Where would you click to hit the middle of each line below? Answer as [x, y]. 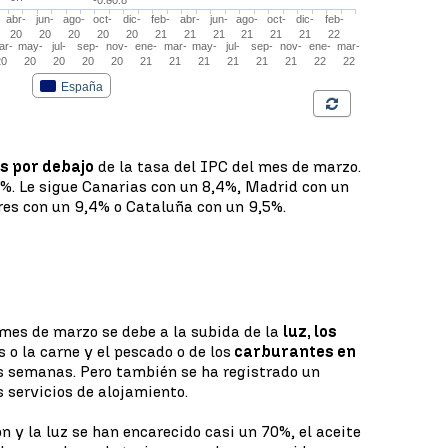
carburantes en [294, 351]
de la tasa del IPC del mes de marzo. [228, 166]
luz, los [310, 331]
